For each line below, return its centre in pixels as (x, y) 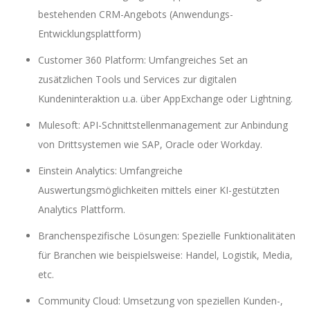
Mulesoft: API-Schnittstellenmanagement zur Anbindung (163, 125)
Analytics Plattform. (82, 209)
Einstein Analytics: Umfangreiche (110, 170)
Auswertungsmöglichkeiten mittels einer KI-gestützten (159, 190)
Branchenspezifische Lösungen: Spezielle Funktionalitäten (167, 235)
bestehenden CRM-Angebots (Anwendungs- (136, 14)
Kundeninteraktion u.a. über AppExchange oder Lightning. (165, 98)
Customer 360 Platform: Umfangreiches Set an (143, 60)
